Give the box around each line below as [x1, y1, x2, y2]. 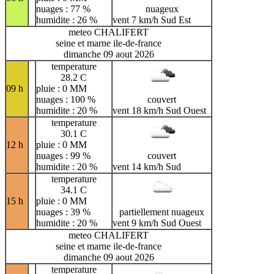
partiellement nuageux [119, 206, 204, 217]
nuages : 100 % [36, 94, 95, 105]
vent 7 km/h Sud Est [113, 14, 191, 25]
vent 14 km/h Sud [113, 161, 181, 172]
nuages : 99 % [36, 150, 91, 161]
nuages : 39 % [36, 206, 91, 217]
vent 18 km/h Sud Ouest [113, 105, 206, 116]
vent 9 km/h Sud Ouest [113, 217, 201, 228]
